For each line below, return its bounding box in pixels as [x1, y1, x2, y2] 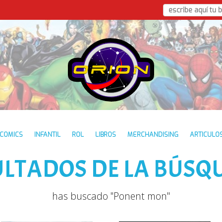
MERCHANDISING [127, 130, 178, 139]
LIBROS [95, 130, 116, 139]
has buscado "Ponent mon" [52, 189, 170, 203]
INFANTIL [34, 130, 60, 139]
